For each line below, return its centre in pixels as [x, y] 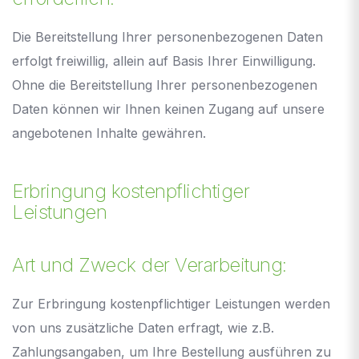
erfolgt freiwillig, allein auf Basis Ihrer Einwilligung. [164, 61]
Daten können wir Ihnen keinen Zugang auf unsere [168, 109]
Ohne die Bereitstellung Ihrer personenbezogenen [165, 85]
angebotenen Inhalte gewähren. [109, 133]
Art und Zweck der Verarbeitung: [149, 264]
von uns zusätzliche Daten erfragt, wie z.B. [143, 327]
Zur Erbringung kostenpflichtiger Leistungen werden [171, 303]
